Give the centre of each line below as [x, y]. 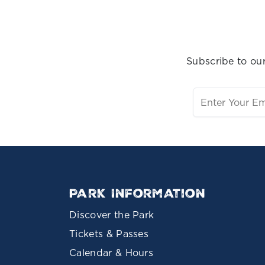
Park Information [138, 194]
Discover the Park [112, 215]
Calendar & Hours [112, 253]
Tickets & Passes [109, 234]
